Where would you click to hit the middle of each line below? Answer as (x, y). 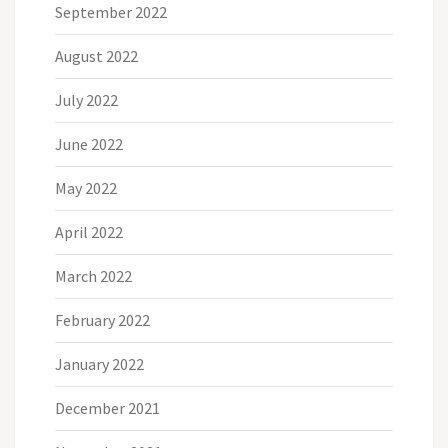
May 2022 (86, 187)
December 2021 (107, 407)
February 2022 (102, 319)
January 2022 (99, 363)
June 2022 (89, 143)
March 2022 (93, 275)
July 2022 (86, 99)
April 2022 (89, 231)
